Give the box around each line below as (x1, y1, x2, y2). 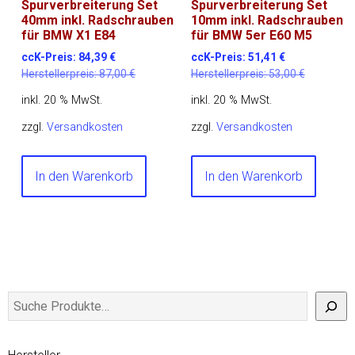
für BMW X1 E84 (21, 27, 116, 43)
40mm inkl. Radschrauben (21, 12, 174, 28)
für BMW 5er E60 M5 (190, 27, 312, 43)
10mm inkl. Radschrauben (190, 12, 343, 28)
